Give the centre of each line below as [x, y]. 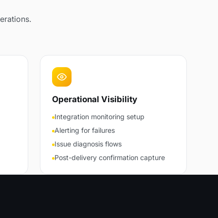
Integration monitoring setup [99, 117]
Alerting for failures [84, 130]
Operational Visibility [95, 99]
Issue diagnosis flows [88, 144]
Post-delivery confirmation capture [109, 157]
